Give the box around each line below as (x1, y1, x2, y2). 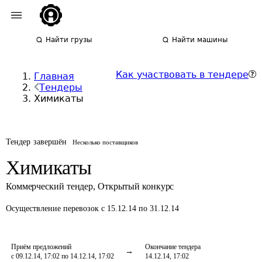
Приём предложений (11, 243, 71, 251)
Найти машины (172, 36, 228, 44)
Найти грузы (46, 36, 92, 44)
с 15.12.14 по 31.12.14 (101, 204, 179, 213)
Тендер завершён (6, 137, 67, 146)
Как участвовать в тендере (116, 69, 249, 80)
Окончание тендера (145, 243, 201, 251)
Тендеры (39, 82, 82, 93)
